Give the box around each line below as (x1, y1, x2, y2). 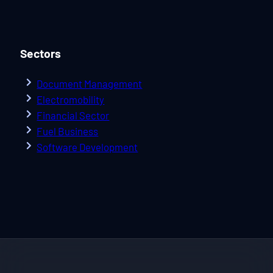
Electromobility (37, 93, 105, 106)
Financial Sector (37, 109, 110, 122)
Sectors (20, 46, 62, 60)
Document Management (37, 77, 143, 90)
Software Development (37, 141, 138, 154)
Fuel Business (37, 125, 99, 138)
